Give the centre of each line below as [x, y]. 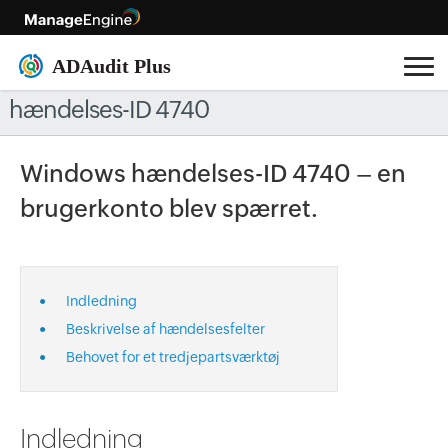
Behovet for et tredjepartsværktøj [172, 357]
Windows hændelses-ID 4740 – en [212, 173]
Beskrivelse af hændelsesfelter [165, 329]
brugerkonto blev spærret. [168, 208]
